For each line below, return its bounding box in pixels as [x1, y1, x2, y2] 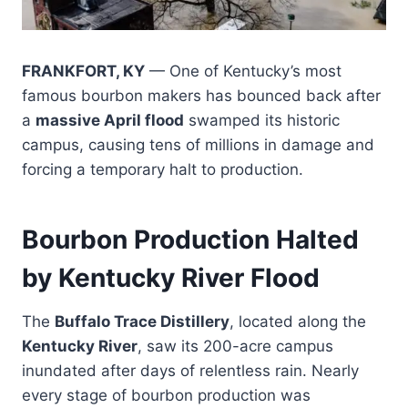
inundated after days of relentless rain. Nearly [22, 361, 359, 380]
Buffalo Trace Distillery [55, 311, 229, 331]
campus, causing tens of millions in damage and [22, 135, 374, 154]
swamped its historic [184, 110, 340, 129]
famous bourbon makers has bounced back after [22, 86, 381, 105]
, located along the [229, 311, 366, 331]
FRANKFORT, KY [22, 61, 145, 80]
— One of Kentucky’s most [145, 61, 342, 80]
